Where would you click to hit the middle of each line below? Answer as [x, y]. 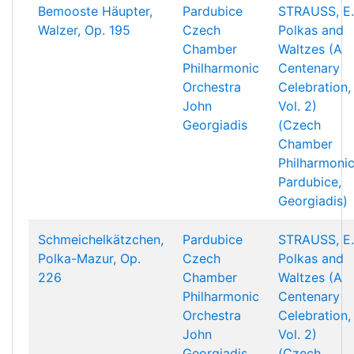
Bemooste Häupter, [95, 11]
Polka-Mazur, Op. [89, 258]
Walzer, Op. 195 [84, 30]
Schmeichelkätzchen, [101, 239]
